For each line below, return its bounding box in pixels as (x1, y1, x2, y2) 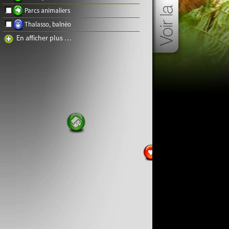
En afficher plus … (16, 33, 71, 42)
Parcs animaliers (25, 6, 70, 15)
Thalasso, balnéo (25, 20, 71, 29)
